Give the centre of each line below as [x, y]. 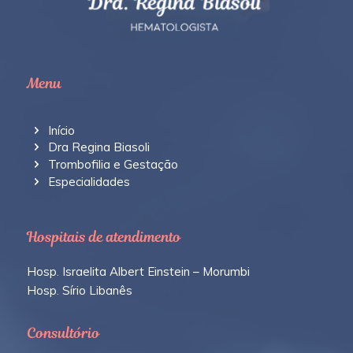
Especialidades [89, 181]
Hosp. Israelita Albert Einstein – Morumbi [138, 271]
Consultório [63, 333]
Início [62, 130]
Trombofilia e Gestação [113, 165]
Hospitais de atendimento [104, 236]
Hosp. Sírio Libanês [79, 290]
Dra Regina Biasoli [99, 147]
